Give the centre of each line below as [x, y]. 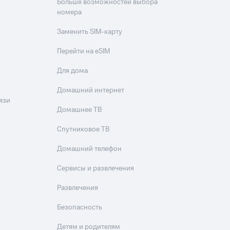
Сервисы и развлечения [96, 168]
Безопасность [80, 207]
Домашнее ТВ [80, 110]
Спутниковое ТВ [83, 129]
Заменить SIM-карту [90, 32]
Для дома [73, 71]
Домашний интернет [91, 90]
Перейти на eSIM [84, 51]
